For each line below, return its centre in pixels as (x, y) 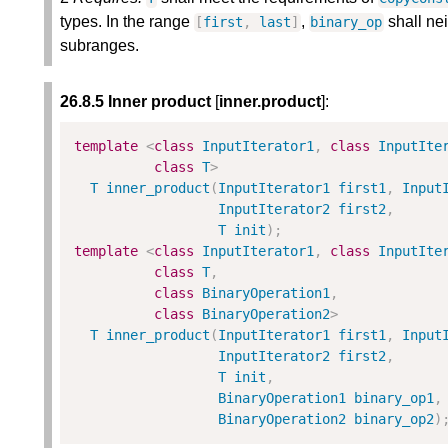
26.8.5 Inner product (135, 102)
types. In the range (127, 22)
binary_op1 (394, 398)
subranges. (99, 46)
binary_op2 (394, 419)
